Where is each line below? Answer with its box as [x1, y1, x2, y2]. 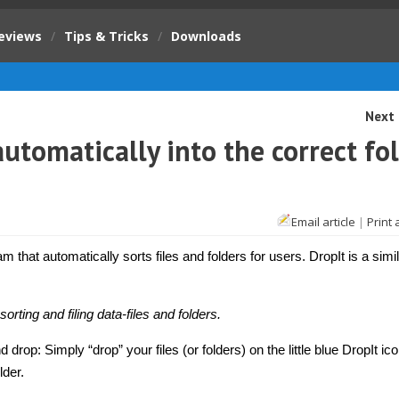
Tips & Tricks [64, 28, 149, 45]
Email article [291, 214, 355, 230]
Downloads [171, 28, 241, 45]
